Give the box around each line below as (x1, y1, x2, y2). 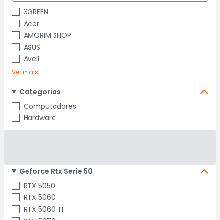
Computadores (24, 101, 76, 111)
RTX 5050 (24, 181, 55, 191)
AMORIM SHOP (24, 30, 71, 40)
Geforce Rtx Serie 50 (19, 166, 93, 176)
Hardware (24, 113, 56, 123)
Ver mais (12, 68, 38, 76)
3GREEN (24, 7, 48, 17)
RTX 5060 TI (24, 204, 63, 214)
